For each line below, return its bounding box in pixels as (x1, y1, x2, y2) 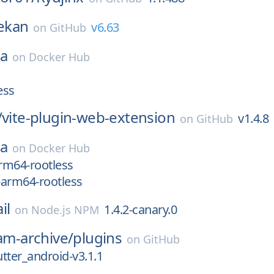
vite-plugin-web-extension (2, 107, 175, 127)
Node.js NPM (31, 202, 100, 217)
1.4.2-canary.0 (104, 201, 177, 218)
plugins (73, 228, 122, 248)
